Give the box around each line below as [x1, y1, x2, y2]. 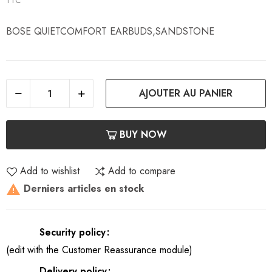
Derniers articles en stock [21, 181, 144, 195]
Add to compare [108, 164, 175, 178]
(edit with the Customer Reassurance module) [6, 243, 192, 257]
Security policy [39, 225, 106, 239]
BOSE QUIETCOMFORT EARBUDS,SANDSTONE [6, 24, 214, 39]
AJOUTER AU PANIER [139, 86, 233, 101]
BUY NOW [119, 127, 167, 142]
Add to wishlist [20, 164, 80, 178]
